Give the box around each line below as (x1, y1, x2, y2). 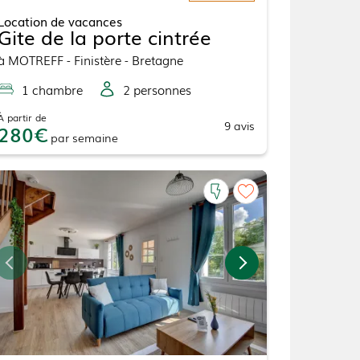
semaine (72, 129, 118, 146)
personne (129, 80, 186, 99)
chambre (28, 80, 83, 99)
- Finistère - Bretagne (63, 51, 183, 69)
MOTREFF (7, 51, 63, 69)
